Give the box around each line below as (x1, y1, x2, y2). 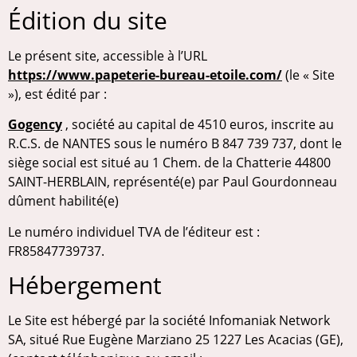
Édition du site (8, 3, 167, 37)
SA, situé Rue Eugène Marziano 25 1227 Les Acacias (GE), (8, 331, 343, 349)
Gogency (8, 116, 62, 134)
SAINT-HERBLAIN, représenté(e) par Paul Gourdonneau (8, 173, 337, 191)
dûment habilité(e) (8, 192, 119, 210)
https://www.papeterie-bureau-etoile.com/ (8, 65, 282, 84)
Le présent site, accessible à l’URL (8, 46, 207, 65)
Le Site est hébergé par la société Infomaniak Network (8, 312, 330, 330)
